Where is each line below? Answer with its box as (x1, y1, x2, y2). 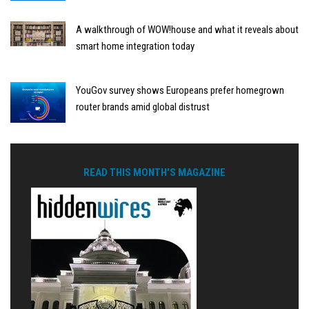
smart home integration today (76, 39, 195, 52)
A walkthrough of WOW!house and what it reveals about (76, 23, 299, 36)
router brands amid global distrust (76, 100, 210, 113)
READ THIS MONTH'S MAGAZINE (83, 166, 226, 179)
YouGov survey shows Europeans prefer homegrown (76, 83, 284, 97)
